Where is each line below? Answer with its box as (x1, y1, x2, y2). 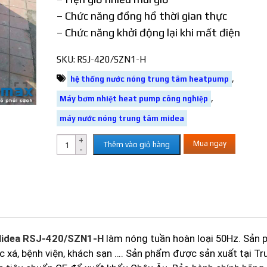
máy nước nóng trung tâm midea (59, 114, 184, 123)
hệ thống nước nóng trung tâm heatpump (70, 74, 229, 83)
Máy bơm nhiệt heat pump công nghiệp (59, 94, 208, 103)
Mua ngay (193, 139, 226, 148)
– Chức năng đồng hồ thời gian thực (56, 10, 229, 22)
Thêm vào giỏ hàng (103, 140, 170, 149)
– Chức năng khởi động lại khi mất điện (56, 26, 240, 39)
